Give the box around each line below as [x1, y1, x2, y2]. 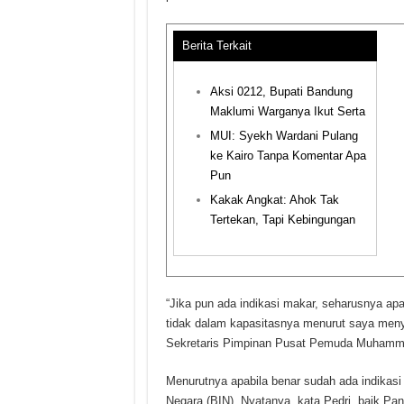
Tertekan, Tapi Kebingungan [209, 212, 355, 226]
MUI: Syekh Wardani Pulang [209, 128, 358, 142]
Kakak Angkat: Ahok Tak [209, 192, 339, 207]
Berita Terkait [181, 38, 252, 52]
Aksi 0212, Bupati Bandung [209, 84, 353, 98]
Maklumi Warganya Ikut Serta [209, 104, 365, 118]
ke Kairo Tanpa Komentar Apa [209, 148, 366, 162]
